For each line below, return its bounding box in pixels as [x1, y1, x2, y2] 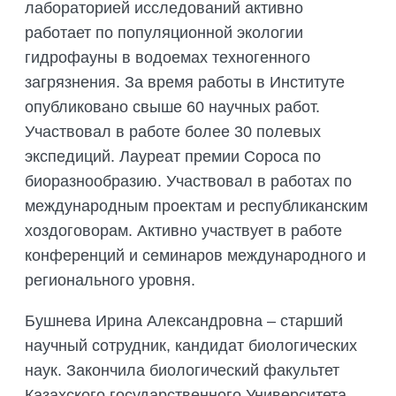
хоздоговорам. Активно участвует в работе [25, 222, 342, 240]
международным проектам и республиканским [25, 197, 368, 216]
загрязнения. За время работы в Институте [25, 73, 345, 92]
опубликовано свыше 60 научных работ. [25, 98, 320, 117]
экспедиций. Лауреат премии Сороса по [25, 148, 321, 166]
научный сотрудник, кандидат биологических [25, 337, 357, 355]
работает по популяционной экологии [25, 24, 303, 42]
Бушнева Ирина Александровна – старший [25, 312, 343, 331]
